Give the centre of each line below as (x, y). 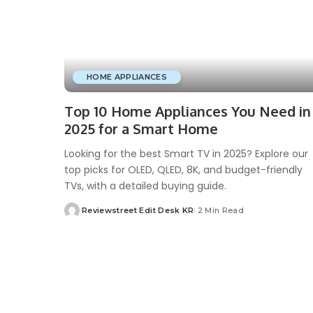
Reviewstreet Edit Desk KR (138, 210)
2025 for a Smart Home (141, 128)
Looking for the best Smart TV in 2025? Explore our (186, 153)
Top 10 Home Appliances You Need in (188, 111)
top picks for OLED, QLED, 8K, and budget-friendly (183, 169)
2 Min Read (221, 210)
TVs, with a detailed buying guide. (145, 185)
